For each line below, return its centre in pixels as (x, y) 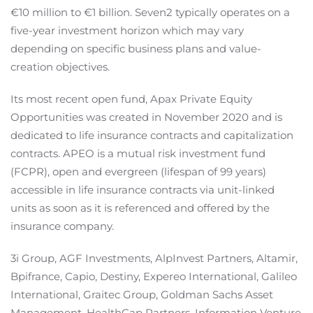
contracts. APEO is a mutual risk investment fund (138, 154)
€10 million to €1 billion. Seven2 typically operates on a (150, 13)
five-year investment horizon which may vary (127, 31)
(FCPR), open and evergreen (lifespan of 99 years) (138, 172)
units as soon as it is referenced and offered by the (140, 208)
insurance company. (62, 226)
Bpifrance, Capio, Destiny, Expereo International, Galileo (154, 277)
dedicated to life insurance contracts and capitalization (152, 136)
